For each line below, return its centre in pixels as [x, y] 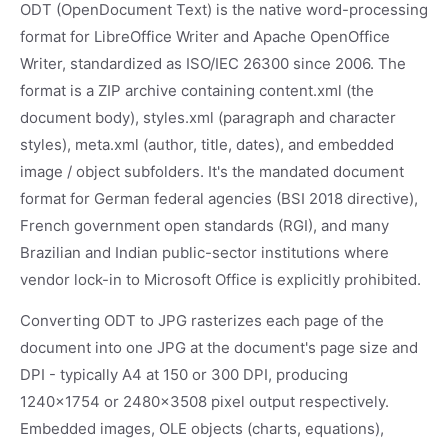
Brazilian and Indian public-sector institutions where [204, 252]
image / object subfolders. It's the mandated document [212, 171]
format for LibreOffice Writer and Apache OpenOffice [205, 36]
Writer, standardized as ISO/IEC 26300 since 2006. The [213, 63]
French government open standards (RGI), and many [204, 225]
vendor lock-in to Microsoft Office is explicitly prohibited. [220, 279]
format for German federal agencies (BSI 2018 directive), [219, 198]
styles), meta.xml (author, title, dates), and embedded [207, 144]
